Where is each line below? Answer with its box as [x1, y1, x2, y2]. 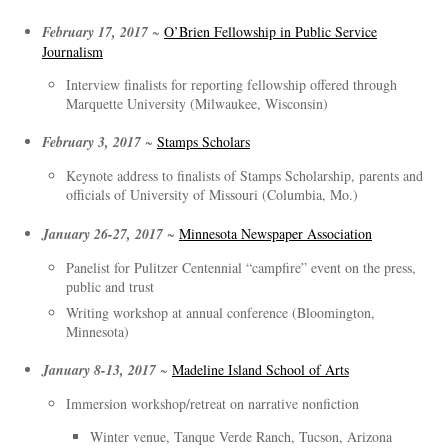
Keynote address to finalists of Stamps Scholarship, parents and [65, 166, 423, 186]
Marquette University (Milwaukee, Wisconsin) [65, 93, 328, 113]
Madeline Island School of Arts [171, 360, 349, 380]
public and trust [65, 276, 154, 296]
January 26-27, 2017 [41, 223, 163, 244]
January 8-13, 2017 [41, 360, 156, 381]
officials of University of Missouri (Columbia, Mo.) [65, 185, 358, 205]
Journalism [41, 41, 103, 61]
